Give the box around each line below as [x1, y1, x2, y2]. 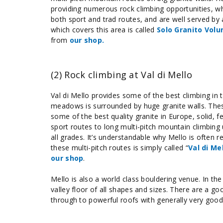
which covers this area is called [51, 25, 157, 34]
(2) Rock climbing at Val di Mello [51, 69, 192, 81]
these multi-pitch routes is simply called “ [51, 143, 188, 152]
